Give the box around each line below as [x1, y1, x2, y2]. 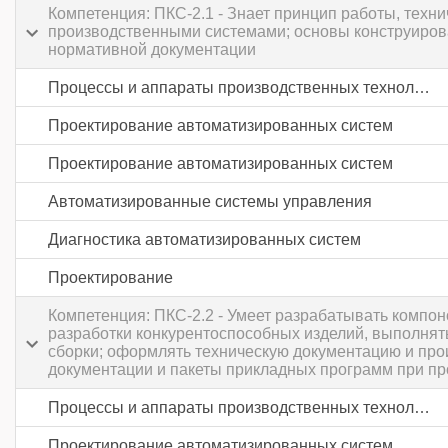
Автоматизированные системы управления [48, 193, 372, 210]
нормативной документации [48, 41, 256, 58]
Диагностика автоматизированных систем [48, 231, 361, 248]
